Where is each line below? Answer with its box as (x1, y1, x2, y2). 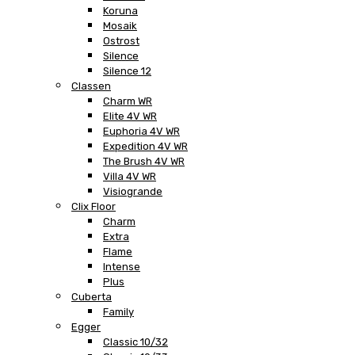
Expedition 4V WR (103, 139, 188, 152)
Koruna (103, 4, 138, 17)
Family (103, 305, 134, 318)
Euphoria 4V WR (103, 124, 180, 137)
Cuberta (71, 290, 112, 303)
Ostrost (103, 34, 139, 47)
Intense (103, 260, 140, 273)
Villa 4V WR (103, 170, 156, 182)
